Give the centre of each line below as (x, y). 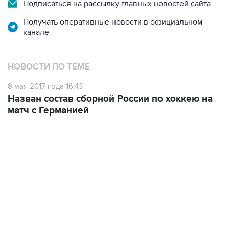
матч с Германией (48, 111)
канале (36, 32)
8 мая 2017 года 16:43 (45, 86)
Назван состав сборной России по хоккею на (110, 99)
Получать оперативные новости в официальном (113, 22)
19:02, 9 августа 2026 (40, 176)
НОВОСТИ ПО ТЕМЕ (49, 67)
